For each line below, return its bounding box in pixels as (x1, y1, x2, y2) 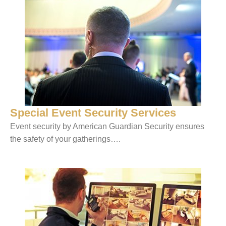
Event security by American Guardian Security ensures (10, 122, 204, 131)
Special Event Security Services (10, 106, 176, 119)
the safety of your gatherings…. (10, 134, 121, 143)
